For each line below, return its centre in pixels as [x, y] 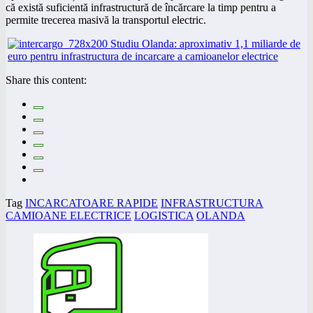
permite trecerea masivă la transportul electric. [106, 20]
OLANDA [221, 215]
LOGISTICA [164, 215]
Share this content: [46, 80]
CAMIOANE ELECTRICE [68, 215]
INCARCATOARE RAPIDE [92, 203]
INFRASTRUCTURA [212, 203]
